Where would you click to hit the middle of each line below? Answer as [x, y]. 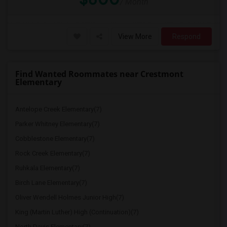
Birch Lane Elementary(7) [51, 183]
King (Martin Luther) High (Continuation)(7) [77, 212]
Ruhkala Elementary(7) [48, 168]
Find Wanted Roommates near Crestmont [99, 74]
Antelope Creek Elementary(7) [59, 109]
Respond [186, 36]
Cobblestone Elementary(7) [55, 139]
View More [135, 36]
